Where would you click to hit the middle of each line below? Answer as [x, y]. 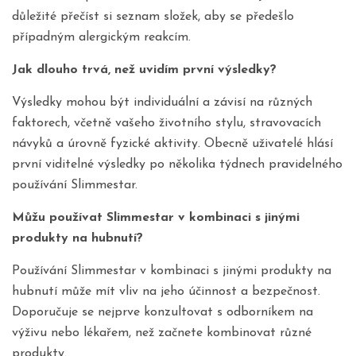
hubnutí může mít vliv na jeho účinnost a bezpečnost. [166, 292]
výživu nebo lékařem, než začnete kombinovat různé [162, 333]
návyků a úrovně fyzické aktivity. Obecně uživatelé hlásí [172, 144]
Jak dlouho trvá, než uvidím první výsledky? [144, 70]
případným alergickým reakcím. [101, 37]
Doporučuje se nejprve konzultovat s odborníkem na [163, 312]
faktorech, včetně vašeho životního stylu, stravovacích [166, 123]
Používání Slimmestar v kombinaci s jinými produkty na [172, 271]
